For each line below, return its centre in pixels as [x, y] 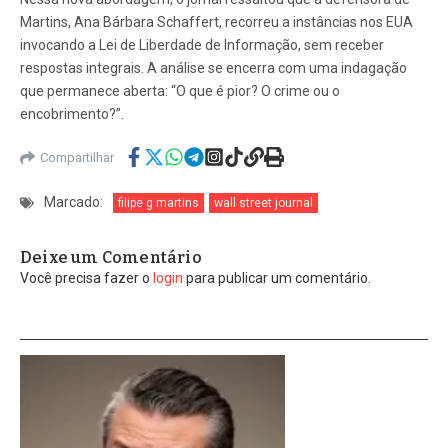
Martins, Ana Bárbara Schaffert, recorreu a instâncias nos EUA [216, 22]
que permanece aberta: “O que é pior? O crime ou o [180, 91]
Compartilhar [77, 157]
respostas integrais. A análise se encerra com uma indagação [213, 68]
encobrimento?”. [72, 114]
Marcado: [73, 202]
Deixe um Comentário [111, 258]
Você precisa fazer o [86, 278]
